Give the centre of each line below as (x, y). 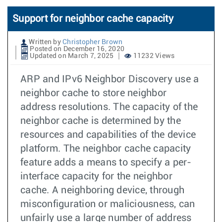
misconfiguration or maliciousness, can (108, 204)
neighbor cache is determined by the (101, 121)
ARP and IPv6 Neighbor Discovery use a (110, 79)
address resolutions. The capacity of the (109, 107)
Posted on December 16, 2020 (76, 49)
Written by (45, 42)
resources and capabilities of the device (108, 135)
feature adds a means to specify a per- (106, 163)
